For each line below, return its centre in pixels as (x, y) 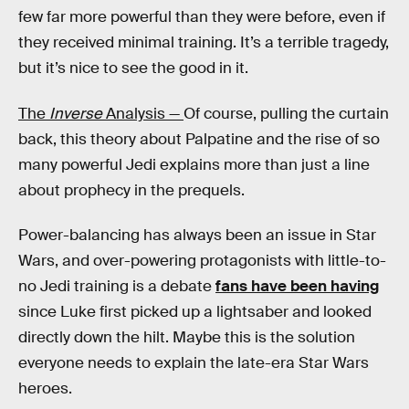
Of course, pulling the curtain (286, 113)
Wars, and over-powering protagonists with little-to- (202, 261)
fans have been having (297, 287)
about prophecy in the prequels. (131, 190)
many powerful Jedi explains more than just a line (194, 164)
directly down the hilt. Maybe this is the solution (187, 338)
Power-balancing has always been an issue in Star (197, 236)
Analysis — (145, 113)
